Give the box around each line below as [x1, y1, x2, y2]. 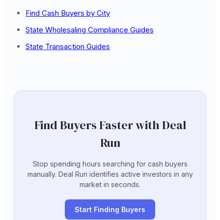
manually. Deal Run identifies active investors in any [27, 170, 193, 178]
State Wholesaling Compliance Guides [26, 25, 154, 34]
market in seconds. [80, 180, 140, 189]
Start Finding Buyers [75, 205, 145, 214]
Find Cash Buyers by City [26, 8, 110, 18]
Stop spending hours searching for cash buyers [32, 160, 188, 168]
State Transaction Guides [26, 42, 110, 51]
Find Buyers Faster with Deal [34, 117, 186, 133]
